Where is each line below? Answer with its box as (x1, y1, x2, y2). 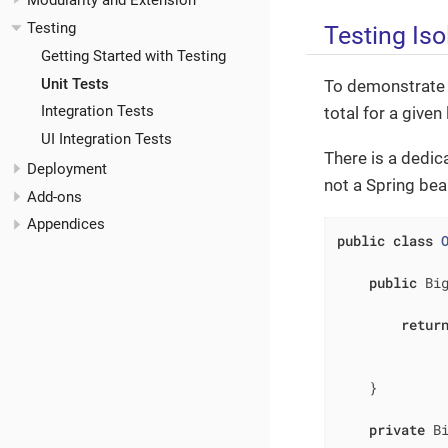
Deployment (27, 159, 107, 178)
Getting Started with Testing (40, 46, 226, 65)
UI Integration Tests (40, 130, 172, 148)
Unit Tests (40, 74, 109, 93)
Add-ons (27, 187, 82, 206)
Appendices (27, 215, 105, 234)
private (368, 419, 425, 439)
